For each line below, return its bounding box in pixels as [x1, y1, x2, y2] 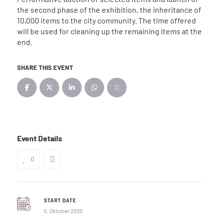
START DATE [44, 197, 76, 203]
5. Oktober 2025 [44, 207, 83, 214]
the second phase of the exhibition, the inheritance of [17, 4, 201, 14]
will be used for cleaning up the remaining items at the [17, 26, 202, 36]
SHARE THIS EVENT [17, 63, 73, 71]
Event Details [17, 133, 62, 143]
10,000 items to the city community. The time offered [17, 15, 196, 25]
